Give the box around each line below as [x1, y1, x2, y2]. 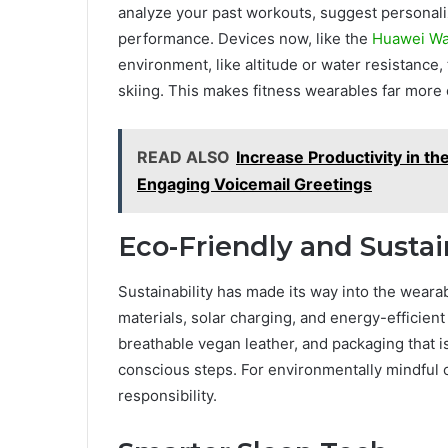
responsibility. [118, 385, 217, 405]
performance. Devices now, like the [118, 29, 372, 49]
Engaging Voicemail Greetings [137, 174, 372, 195]
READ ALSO [137, 147, 230, 168]
